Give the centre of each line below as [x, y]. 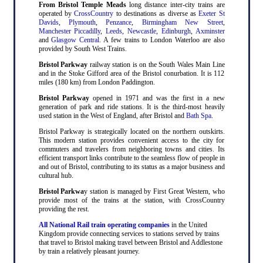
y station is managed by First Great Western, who [154, 191]
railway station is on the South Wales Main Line [156, 64]
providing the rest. [64, 209]
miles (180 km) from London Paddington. [97, 82]
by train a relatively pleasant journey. [89, 251]
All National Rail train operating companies [104, 225]
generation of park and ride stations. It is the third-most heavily [131, 107]
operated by [56, 13]
